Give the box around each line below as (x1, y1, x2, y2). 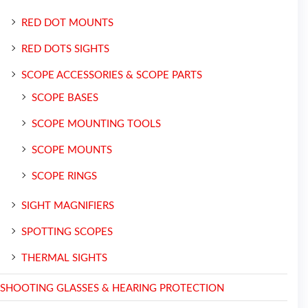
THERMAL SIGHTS (21, 252, 107, 263)
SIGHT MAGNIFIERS (21, 200, 114, 211)
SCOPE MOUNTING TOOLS (32, 118, 161, 129)
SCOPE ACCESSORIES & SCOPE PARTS (21, 69, 202, 80)
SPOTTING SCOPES (21, 226, 113, 237)
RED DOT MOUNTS (21, 17, 113, 28)
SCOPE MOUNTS (32, 144, 112, 155)
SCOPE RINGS (32, 170, 97, 181)
